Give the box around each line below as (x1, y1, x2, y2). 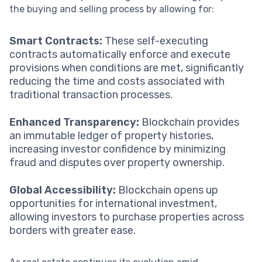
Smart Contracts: (9, 34, 102, 47)
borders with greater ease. (9, 223, 136, 237)
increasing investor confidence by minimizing (9, 142, 226, 156)
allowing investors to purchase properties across (9, 210, 244, 223)
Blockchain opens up (116, 183, 218, 196)
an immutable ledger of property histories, (9, 129, 213, 142)
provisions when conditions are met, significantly (9, 61, 244, 74)
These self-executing (102, 34, 208, 47)
